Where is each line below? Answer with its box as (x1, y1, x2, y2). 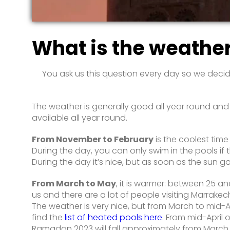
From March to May (32, 177, 116, 189)
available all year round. (32, 111, 127, 124)
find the (32, 211, 65, 223)
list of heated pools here (65, 211, 162, 223)
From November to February (32, 133, 154, 145)
